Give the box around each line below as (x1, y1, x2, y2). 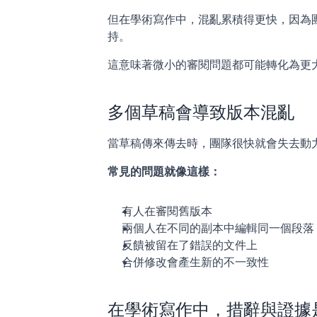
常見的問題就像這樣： (108, 164, 221, 179)
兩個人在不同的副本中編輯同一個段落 (122, 221, 314, 236)
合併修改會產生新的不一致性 (122, 255, 269, 270)
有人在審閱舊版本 (122, 204, 212, 219)
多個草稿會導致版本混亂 (108, 102, 294, 123)
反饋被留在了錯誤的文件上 (122, 238, 258, 253)
